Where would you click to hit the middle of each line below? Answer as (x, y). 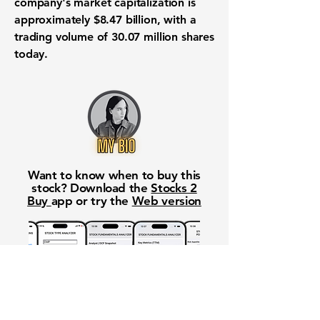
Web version (166, 201)
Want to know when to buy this (114, 175)
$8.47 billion (125, 20)
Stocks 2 (174, 188)
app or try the (91, 201)
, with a (176, 20)
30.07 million (145, 37)
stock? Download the (91, 188)
